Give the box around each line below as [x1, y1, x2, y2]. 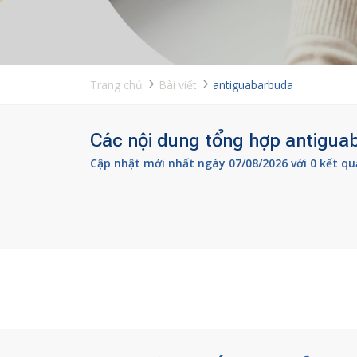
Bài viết [158, 77, 197, 92]
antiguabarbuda [212, 77, 293, 92]
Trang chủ [89, 77, 143, 92]
